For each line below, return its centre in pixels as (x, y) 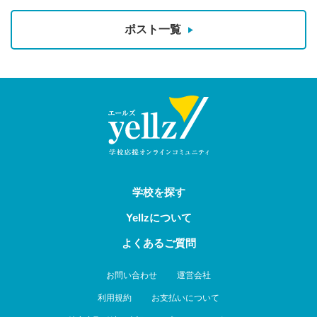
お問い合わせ (132, 275)
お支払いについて (185, 298)
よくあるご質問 (158, 243)
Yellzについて (158, 218)
